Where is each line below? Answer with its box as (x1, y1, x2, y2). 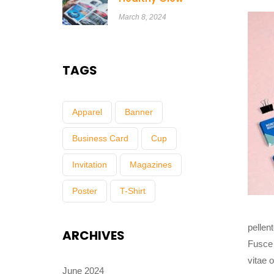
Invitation (72, 159, 107, 169)
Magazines (130, 159, 172, 169)
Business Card (72, 133, 128, 143)
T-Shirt (120, 185, 146, 196)
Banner (125, 106, 153, 117)
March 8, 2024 (118, 13, 166, 21)
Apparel (72, 106, 102, 117)
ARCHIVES (62, 226, 125, 244)
